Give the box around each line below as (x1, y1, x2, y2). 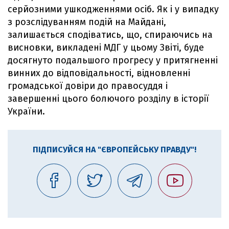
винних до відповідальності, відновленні (8, 67, 190, 79)
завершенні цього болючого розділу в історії (8, 93, 209, 104)
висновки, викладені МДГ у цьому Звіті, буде (8, 41, 204, 53)
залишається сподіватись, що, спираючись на (8, 29, 213, 40)
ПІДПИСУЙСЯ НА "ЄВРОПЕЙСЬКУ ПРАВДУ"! (33, 144, 196, 154)
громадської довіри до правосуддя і (8, 80, 168, 91)
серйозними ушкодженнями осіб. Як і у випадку (8, 3, 219, 15)
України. (8, 105, 45, 117)
